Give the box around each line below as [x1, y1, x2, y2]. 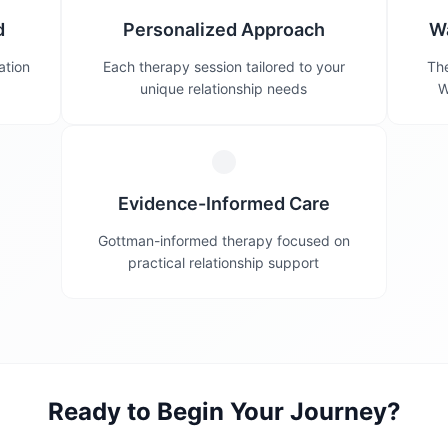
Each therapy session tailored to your [102, 58, 345, 75]
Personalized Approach [122, 19, 325, 40]
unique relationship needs [140, 80, 308, 97]
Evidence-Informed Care [117, 193, 330, 214]
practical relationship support [128, 254, 320, 271]
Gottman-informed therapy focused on [97, 232, 350, 249]
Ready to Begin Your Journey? [47, 397, 401, 426]
